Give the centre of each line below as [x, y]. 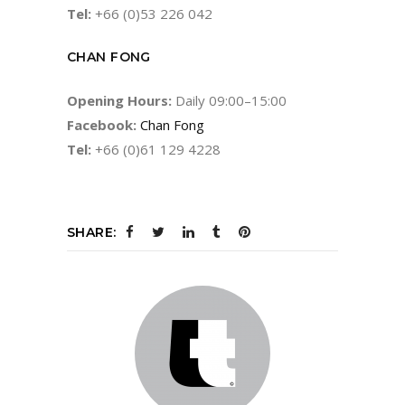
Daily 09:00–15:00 [229, 100]
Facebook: [102, 124]
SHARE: [92, 232]
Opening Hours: [119, 100]
